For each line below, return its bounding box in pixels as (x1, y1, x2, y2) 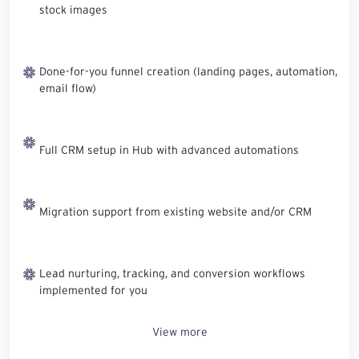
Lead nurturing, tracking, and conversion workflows (39, 266, 305, 280)
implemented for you (39, 283, 147, 296)
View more (151, 325, 208, 338)
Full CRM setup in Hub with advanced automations (39, 143, 299, 156)
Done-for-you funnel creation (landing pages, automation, (39, 64, 337, 78)
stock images (39, 2, 107, 16)
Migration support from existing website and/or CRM (39, 204, 312, 218)
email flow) (39, 81, 96, 95)
